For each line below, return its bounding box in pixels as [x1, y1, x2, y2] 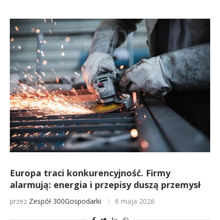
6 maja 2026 [115, 196, 155, 206]
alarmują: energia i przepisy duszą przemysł [10, 179, 201, 191]
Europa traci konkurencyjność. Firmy [10, 167, 170, 179]
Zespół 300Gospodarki [29, 196, 101, 206]
